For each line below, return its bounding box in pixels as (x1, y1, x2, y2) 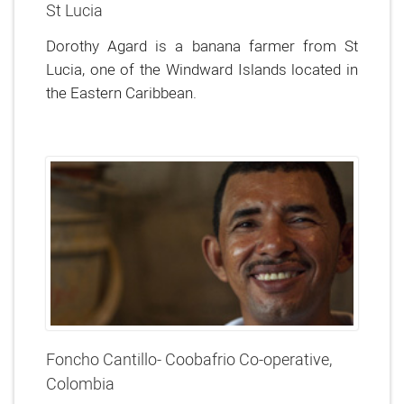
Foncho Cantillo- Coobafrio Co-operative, (46, 349, 332, 370)
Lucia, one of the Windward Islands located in (46, 60, 358, 78)
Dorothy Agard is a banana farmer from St (46, 36, 358, 55)
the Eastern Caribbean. (46, 83, 197, 102)
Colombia (46, 373, 115, 394)
